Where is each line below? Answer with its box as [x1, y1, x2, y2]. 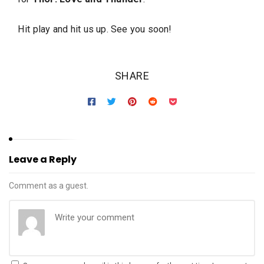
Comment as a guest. [9, 181, 88, 191]
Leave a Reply [9, 153, 77, 167]
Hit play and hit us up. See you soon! [18, 24, 172, 35]
